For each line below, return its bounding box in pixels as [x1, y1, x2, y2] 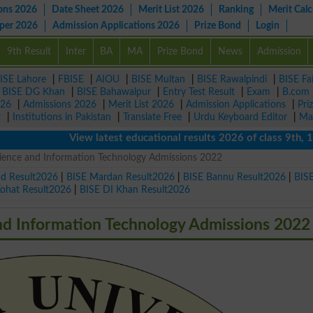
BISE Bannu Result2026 [183, 171, 286, 182]
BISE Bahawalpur [77, 87, 151, 97]
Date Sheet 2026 [52, 4, 124, 15]
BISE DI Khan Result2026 [80, 184, 191, 195]
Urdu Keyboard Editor [194, 112, 287, 122]
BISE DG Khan [2, 87, 65, 97]
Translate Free [123, 112, 182, 122]
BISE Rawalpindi [197, 74, 267, 85]
